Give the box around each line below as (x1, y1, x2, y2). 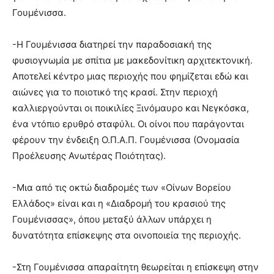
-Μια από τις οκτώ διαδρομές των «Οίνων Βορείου (12, 181, 231, 193)
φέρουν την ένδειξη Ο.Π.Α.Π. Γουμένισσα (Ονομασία (12, 133, 240, 146)
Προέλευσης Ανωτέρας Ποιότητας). (12, 149, 166, 161)
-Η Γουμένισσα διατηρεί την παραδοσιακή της (12, 38, 212, 50)
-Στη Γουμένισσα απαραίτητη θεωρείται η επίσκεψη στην (12, 261, 259, 273)
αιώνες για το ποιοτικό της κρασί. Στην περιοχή (12, 86, 218, 98)
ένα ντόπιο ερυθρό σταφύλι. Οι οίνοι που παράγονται (12, 117, 244, 130)
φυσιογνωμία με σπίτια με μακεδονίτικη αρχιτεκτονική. (12, 54, 253, 66)
